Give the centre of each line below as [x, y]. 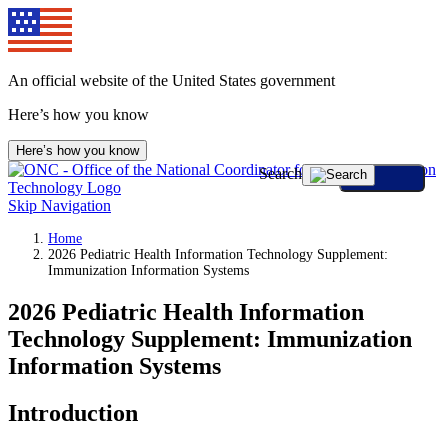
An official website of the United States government [171, 80]
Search [280, 173]
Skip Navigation [59, 205]
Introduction [73, 412]
